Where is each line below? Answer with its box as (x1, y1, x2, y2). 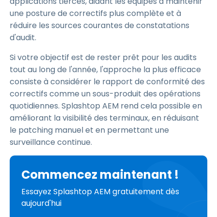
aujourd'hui (21, 198, 62, 209)
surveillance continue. (10, 137, 92, 148)
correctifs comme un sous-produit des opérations (10, 88, 201, 99)
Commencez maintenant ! (21, 167, 179, 183)
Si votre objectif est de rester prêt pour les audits (10, 52, 197, 63)
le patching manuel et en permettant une (10, 124, 169, 136)
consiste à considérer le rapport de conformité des (10, 76, 205, 87)
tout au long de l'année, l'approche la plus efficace (10, 64, 201, 75)
